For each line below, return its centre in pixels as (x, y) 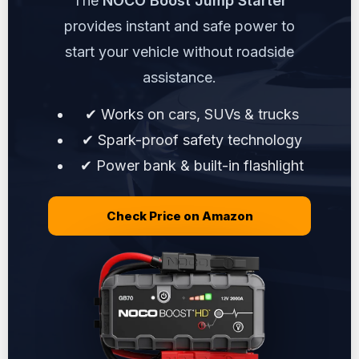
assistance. (179, 77)
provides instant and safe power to (179, 26)
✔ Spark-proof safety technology (192, 139)
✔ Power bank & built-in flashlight (192, 165)
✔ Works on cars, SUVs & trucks (192, 114)
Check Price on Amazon (179, 216)
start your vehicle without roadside (179, 51)
